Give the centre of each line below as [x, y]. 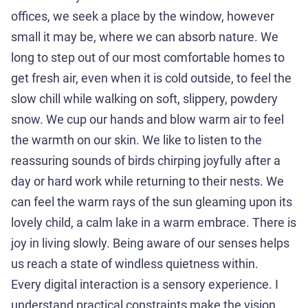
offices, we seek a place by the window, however [143, 16]
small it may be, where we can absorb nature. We [145, 37]
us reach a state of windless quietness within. [136, 264]
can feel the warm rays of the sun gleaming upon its [152, 202]
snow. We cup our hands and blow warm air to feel [147, 119]
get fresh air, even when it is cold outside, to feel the [151, 78]
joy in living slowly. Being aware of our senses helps [150, 243]
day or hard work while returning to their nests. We [147, 181]
